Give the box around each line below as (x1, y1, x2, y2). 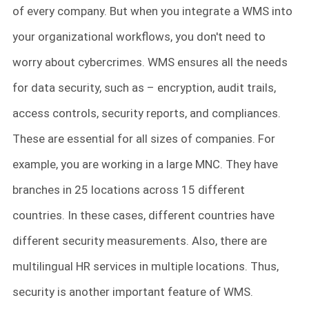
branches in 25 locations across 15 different (12, 183, 245, 197)
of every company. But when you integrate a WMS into (12, 4, 292, 19)
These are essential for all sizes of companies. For (12, 132, 275, 146)
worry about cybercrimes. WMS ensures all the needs (12, 55, 288, 70)
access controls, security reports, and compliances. (12, 106, 281, 121)
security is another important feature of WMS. (12, 285, 256, 299)
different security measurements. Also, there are (12, 234, 267, 248)
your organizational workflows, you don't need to (12, 30, 266, 44)
